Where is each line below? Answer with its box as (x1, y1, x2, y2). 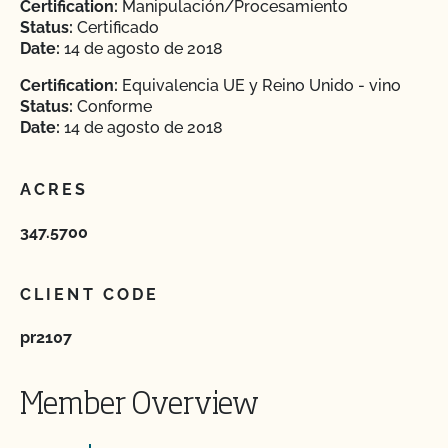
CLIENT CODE (20, 285, 160, 304)
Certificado (73, 18, 159, 37)
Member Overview (20, 391, 259, 421)
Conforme (73, 97, 152, 116)
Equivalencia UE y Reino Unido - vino (118, 76, 401, 95)
